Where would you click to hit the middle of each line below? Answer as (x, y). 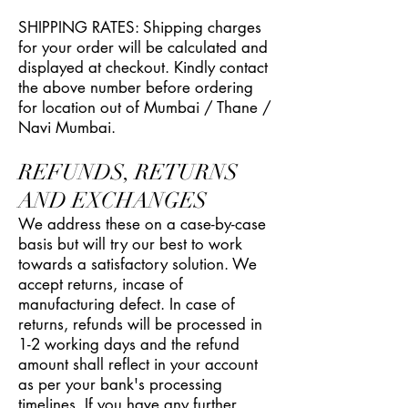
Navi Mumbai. (67, 127)
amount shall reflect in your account (138, 364)
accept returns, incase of (101, 284)
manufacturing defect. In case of (127, 304)
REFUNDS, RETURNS (128, 172)
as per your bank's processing (120, 384)
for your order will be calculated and (143, 47)
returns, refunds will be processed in (140, 324)
